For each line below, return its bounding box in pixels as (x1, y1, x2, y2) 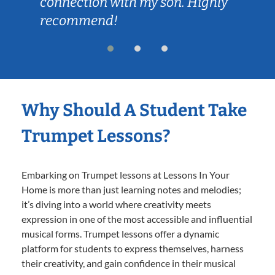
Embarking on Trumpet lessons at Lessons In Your (21, 168, 230, 180)
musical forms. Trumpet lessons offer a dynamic (21, 227, 219, 239)
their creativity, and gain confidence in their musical (21, 257, 236, 269)
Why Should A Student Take (21, 99, 247, 120)
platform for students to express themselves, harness (21, 242, 244, 254)
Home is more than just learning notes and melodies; (21, 183, 241, 195)
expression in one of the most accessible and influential (21, 212, 252, 225)
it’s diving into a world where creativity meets (21, 198, 211, 210)
